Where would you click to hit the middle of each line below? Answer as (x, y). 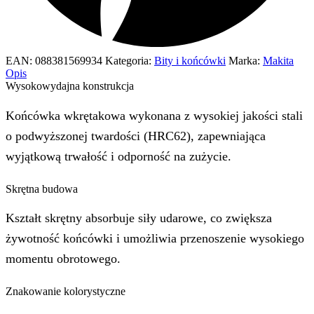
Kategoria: (128, 61)
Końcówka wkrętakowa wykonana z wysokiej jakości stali (154, 115)
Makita (278, 61)
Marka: (246, 61)
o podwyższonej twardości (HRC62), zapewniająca (136, 136)
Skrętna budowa (42, 189)
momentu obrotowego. (63, 258)
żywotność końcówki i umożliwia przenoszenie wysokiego (155, 238)
